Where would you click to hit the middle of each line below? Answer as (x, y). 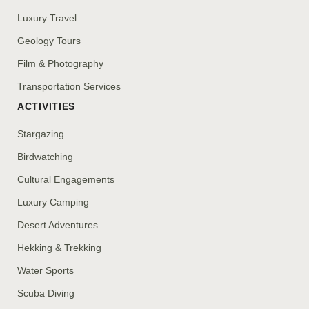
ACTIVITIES (46, 107)
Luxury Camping (53, 202)
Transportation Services (69, 87)
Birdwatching (45, 157)
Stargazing (41, 134)
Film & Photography (60, 64)
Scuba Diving (46, 293)
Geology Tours (49, 41)
